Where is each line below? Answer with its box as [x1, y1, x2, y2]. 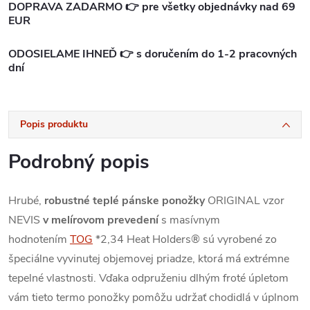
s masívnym [158, 212, 220, 228]
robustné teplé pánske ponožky [44, 192, 205, 208]
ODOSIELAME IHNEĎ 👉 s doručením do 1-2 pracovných [8, 46, 297, 62]
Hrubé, [8, 192, 44, 208]
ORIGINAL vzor [205, 192, 284, 208]
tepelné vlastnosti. [8, 270, 96, 286]
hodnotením [8, 231, 67, 247]
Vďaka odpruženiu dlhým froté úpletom [99, 270, 289, 286]
